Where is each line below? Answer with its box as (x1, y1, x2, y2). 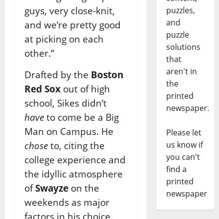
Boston (91, 68, 123, 81)
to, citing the (50, 139, 105, 152)
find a (166, 164, 187, 175)
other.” (24, 46, 54, 59)
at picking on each (24, 32, 104, 45)
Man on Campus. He (24, 125, 113, 137)
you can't (166, 152, 200, 163)
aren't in (166, 66, 197, 77)
